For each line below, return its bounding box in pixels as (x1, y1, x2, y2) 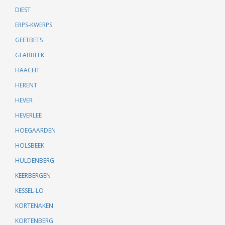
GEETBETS (15, 36, 43, 44)
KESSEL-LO (15, 186, 44, 195)
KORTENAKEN (15, 201, 53, 210)
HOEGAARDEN (15, 126, 56, 135)
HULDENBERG (15, 156, 54, 165)
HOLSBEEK (15, 141, 44, 150)
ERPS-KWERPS (15, 21, 52, 29)
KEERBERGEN (15, 171, 51, 180)
